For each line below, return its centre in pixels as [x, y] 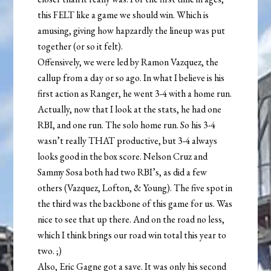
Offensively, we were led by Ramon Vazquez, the [128, 62]
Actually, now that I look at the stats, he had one [130, 109]
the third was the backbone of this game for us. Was [135, 204]
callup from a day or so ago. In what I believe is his [131, 78]
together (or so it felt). [80, 47]
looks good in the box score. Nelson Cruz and [123, 157]
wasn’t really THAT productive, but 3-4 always [128, 141]
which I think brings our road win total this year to [132, 235]
